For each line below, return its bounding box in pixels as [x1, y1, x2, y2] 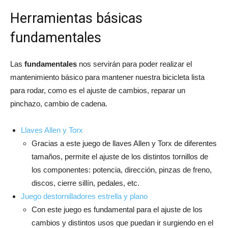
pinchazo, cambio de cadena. [10, 99, 107, 108]
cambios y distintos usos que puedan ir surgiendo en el [32, 218, 213, 227]
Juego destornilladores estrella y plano [21, 191, 148, 201]
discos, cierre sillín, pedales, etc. [32, 178, 139, 187]
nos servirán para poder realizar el [77, 59, 192, 68]
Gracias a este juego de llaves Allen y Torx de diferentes [32, 138, 217, 148]
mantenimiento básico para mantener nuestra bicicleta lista [10, 72, 205, 81]
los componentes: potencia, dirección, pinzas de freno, [32, 165, 212, 174]
